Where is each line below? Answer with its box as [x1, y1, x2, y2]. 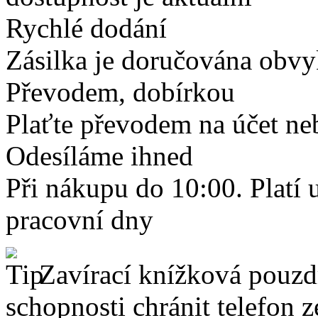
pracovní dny [6, 204, 153, 235]
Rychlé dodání [6, 12, 167, 43]
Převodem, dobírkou [6, 76, 235, 107]
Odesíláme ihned [6, 140, 193, 171]
